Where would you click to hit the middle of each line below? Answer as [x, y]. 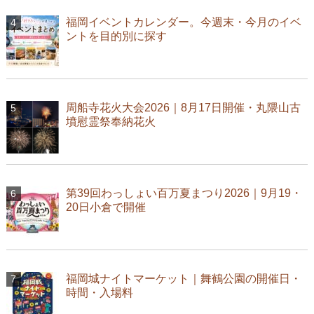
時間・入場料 [99, 292]
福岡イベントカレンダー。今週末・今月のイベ [183, 22]
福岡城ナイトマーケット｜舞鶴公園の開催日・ [183, 278]
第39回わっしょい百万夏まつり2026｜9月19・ [184, 193]
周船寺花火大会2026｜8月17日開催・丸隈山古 [183, 107]
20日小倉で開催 [105, 207]
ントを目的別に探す [116, 36]
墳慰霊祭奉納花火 [110, 121]
